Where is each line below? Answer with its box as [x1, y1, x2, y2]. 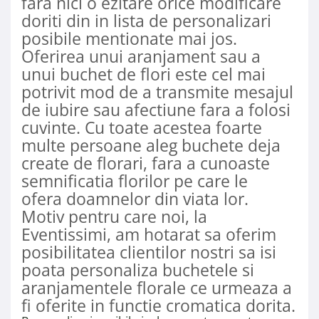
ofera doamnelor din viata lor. [21, 187, 249, 211]
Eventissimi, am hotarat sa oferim [21, 223, 276, 246]
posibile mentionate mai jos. [21, 27, 237, 51]
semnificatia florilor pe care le [21, 169, 248, 193]
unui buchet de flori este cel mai [21, 63, 266, 86]
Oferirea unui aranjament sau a [21, 45, 261, 68]
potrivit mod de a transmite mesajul [21, 80, 293, 104]
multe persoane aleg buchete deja [21, 134, 281, 157]
